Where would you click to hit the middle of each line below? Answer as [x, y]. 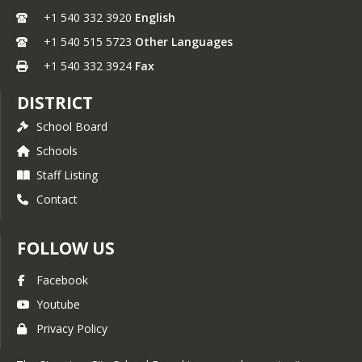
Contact [57, 199]
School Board [72, 126]
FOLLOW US [66, 248]
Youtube [58, 304]
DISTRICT [55, 103]
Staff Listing [67, 175]
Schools [57, 151]
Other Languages [184, 42]
